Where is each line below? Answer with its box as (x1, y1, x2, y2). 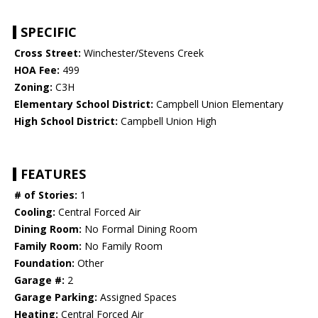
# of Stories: (14, 188, 77, 202)
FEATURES (21, 165, 86, 183)
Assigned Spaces (97, 290, 177, 305)
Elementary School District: (14, 97, 153, 111)
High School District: (14, 114, 118, 128)
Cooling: (14, 205, 55, 219)
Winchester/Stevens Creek (81, 46, 204, 60)
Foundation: (14, 256, 75, 270)
